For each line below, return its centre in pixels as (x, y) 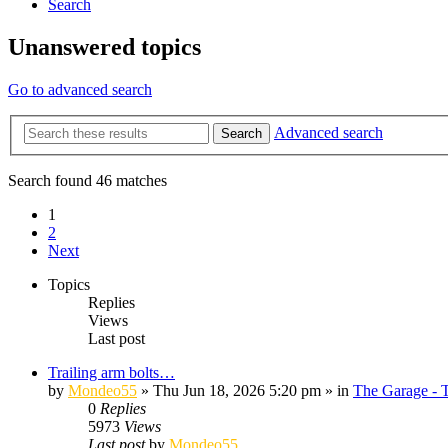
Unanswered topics (104, 47)
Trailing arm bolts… (111, 372)
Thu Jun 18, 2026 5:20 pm (237, 390)
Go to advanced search (80, 90)
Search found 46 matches (87, 180)
